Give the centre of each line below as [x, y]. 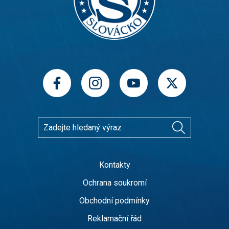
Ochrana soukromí [114, 182]
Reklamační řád [114, 218]
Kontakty [114, 165]
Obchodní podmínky [114, 200]
